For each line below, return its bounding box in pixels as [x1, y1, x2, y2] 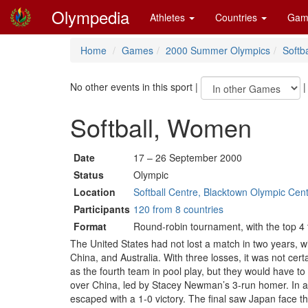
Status [74, 168, 104, 181]
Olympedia [52, 5, 129, 29]
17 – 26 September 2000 [133, 151, 242, 164]
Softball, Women [70, 109, 252, 144]
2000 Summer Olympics [166, 43, 270, 57]
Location [74, 185, 115, 199]
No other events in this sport [70, 79, 192, 93]
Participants [74, 202, 130, 216]
